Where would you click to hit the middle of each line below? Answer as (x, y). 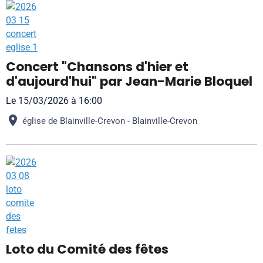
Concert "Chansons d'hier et (97, 67)
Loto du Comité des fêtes (87, 249)
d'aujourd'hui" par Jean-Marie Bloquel (129, 81)
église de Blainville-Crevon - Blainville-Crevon (110, 121)
